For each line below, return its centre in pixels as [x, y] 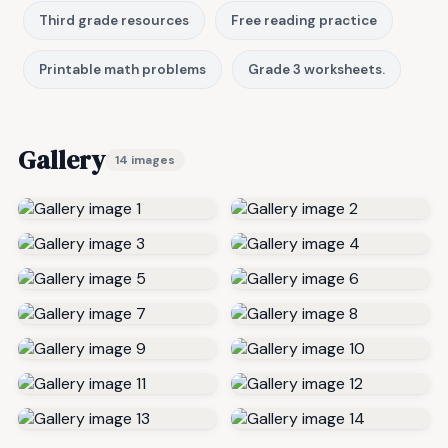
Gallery [61, 159]
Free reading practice [304, 20]
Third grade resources [114, 20]
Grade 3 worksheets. [316, 69]
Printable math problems [122, 69]
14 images [145, 159]
